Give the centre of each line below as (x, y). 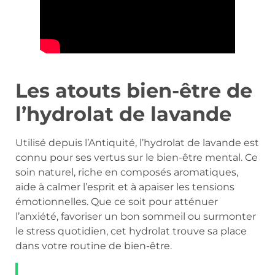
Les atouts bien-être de (134, 91)
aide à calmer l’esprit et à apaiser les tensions (125, 187)
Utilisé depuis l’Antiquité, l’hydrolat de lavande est (137, 143)
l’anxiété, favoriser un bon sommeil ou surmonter (136, 217)
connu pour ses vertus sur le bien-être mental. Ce (137, 158)
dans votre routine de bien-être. (94, 246)
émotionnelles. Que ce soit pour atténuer (117, 202)
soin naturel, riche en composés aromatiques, (127, 172)
